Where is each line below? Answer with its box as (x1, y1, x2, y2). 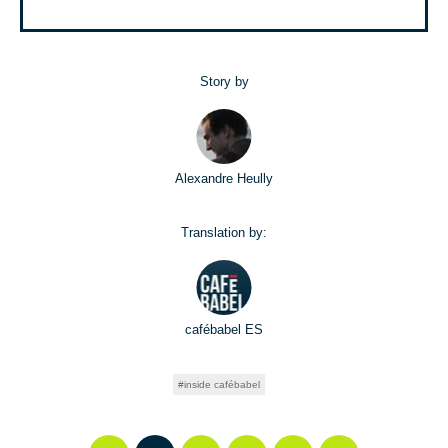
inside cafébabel (184, 379, 260, 391)
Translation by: (181, 225, 267, 241)
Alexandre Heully (175, 171, 273, 187)
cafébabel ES (185, 322, 263, 338)
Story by (199, 74, 249, 90)
